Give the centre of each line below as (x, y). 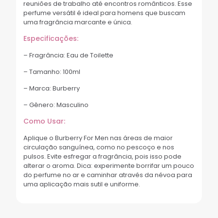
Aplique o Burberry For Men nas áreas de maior (98, 138)
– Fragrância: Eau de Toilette (68, 55)
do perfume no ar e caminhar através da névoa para (108, 175)
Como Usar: (44, 121)
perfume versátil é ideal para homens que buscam (104, 13)
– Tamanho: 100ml (52, 72)
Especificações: (51, 38)
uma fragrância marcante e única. (78, 22)
